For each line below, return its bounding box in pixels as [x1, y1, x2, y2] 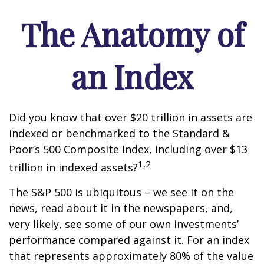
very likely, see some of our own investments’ [9, 217, 239, 231]
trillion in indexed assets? [9, 160, 138, 174]
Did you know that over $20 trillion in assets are [9, 110, 252, 124]
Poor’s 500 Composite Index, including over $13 [9, 142, 247, 156]
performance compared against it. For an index [9, 233, 249, 247]
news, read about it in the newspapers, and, [9, 201, 233, 215]
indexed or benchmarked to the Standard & [9, 126, 230, 140]
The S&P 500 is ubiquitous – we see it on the [9, 185, 234, 199]
